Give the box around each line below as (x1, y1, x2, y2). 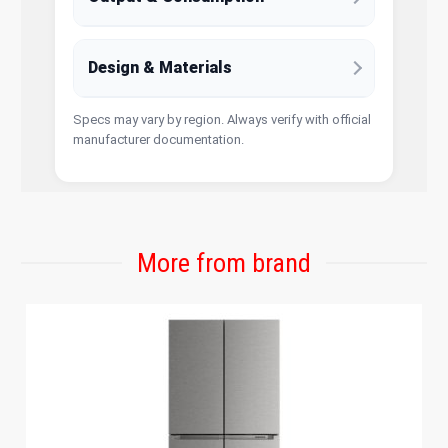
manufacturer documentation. (73, 131, 245, 147)
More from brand (137, 247, 311, 278)
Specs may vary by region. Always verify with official (73, 111, 372, 127)
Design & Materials (88, 57, 233, 77)
